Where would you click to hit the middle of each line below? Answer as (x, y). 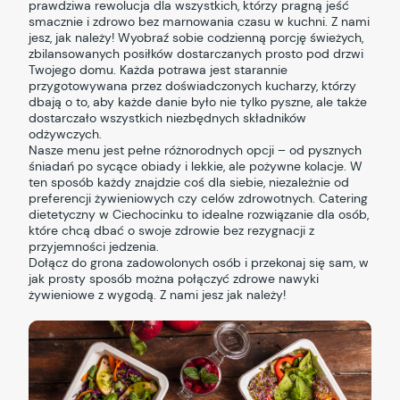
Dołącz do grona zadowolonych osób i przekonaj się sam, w (199, 263)
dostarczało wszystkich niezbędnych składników (168, 118)
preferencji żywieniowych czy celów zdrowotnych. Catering (199, 199)
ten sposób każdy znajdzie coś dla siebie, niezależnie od (189, 183)
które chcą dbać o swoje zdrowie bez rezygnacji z (172, 231)
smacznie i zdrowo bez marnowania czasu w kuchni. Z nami (200, 22)
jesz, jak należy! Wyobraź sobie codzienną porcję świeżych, (196, 38)
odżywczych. (66, 134)
